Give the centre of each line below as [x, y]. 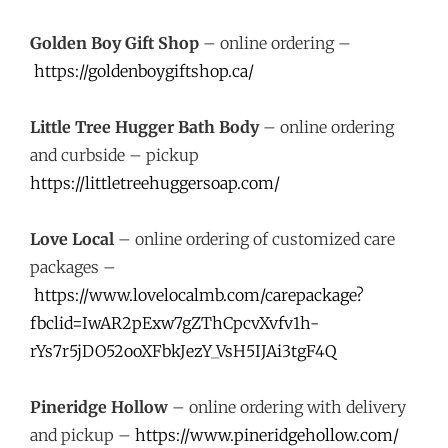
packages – [73, 267]
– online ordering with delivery [287, 407]
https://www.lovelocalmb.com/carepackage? [199, 295]
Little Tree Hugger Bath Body [144, 127]
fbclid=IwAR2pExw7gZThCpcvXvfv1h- [174, 323]
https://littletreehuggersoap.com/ [155, 183]
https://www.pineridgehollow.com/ [267, 435]
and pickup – [82, 435]
